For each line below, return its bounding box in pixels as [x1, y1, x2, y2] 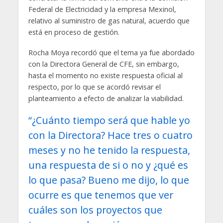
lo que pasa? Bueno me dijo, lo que [28, 173, 189, 187]
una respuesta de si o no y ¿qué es [28, 158, 188, 172]
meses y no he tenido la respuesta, [28, 143, 190, 157]
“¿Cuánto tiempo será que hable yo [28, 113, 190, 127]
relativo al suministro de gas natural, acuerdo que [28, 15, 190, 25]
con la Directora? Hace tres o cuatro [28, 128, 193, 142]
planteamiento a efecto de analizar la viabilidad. [28, 93, 184, 103]
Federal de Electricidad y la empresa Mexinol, [28, 4, 176, 14]
